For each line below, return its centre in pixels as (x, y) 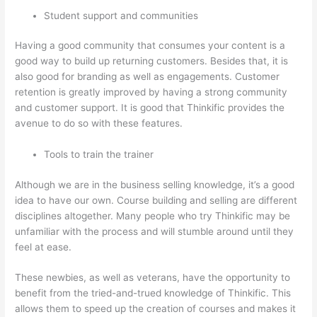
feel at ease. (44, 247)
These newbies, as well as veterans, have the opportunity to (153, 278)
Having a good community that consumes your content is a (150, 46)
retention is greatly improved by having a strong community (151, 92)
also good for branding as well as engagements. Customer (148, 77)
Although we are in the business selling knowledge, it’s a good (155, 184)
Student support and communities (121, 15)
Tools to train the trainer (99, 155)
